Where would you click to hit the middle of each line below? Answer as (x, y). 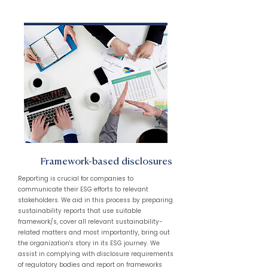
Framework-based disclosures (106, 162)
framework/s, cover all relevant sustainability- (90, 222)
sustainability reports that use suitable (80, 211)
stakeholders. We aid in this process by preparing (95, 200)
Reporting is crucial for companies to (76, 179)
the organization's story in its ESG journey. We (89, 243)
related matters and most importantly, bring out (94, 232)
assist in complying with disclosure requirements (96, 254)
